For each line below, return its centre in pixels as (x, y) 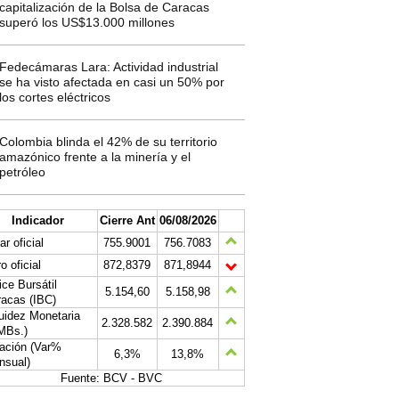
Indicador (37, 220)
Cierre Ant (127, 220)
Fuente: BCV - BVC (111, 378)
